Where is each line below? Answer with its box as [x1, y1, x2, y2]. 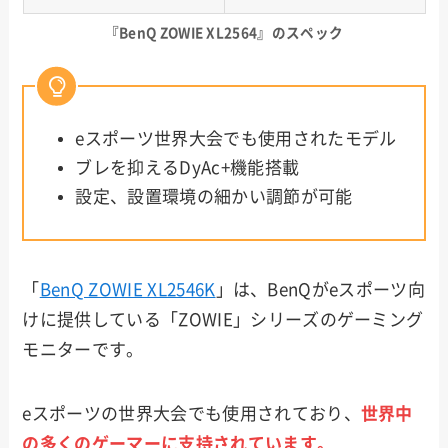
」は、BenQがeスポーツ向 [215, 280, 426, 298]
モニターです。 [22, 340, 144, 358]
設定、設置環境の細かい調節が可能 [75, 188, 353, 206]
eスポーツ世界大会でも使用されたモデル [75, 129, 397, 147]
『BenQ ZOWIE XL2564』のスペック [104, 25, 344, 40]
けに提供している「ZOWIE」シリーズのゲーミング [22, 310, 424, 328]
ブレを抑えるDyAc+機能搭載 [75, 158, 300, 176]
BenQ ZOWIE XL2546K [39, 280, 216, 298]
